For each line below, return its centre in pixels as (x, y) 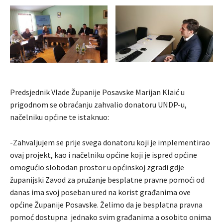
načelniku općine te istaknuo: (59, 117)
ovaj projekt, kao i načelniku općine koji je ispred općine (104, 155)
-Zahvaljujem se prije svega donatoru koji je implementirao (110, 143)
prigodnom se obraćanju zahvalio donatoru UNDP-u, (98, 105)
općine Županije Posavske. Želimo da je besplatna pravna (106, 205)
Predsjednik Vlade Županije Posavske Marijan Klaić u (97, 92)
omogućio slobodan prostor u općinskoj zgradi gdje (98, 167)
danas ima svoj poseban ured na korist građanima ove (100, 192)
